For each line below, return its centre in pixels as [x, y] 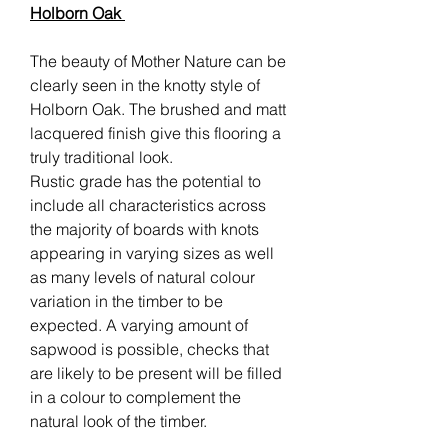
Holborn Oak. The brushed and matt [158, 108]
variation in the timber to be [126, 300]
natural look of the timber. [118, 420]
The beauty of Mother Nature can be [158, 60]
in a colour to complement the [135, 396]
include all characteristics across [148, 204]
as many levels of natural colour [142, 276]
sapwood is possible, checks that [149, 348]
